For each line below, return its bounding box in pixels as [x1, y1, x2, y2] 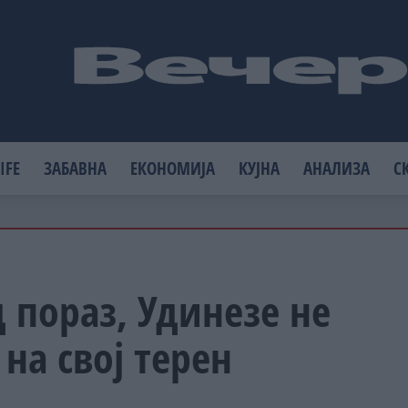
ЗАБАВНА [44, 155, 107, 180]
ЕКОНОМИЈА [130, 155, 216, 180]
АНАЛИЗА [303, 155, 371, 180]
